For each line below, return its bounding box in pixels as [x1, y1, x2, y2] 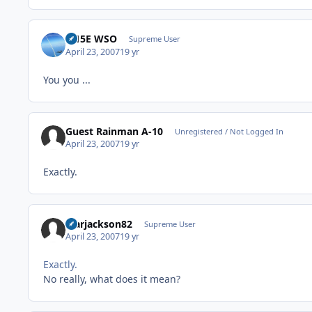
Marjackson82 [65, 217, 133, 231]
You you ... [43, 72, 91, 86]
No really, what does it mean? [43, 272, 180, 286]
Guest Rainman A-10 [65, 124, 164, 138]
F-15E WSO [65, 32, 118, 46]
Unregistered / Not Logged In [174, 125, 283, 136]
